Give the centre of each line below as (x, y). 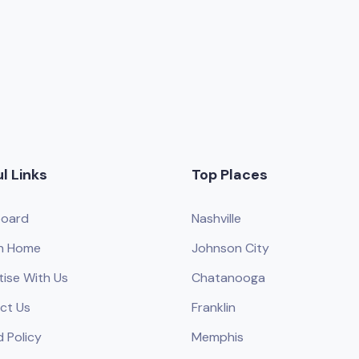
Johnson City (230, 248)
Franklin (214, 307)
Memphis (218, 337)
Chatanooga (228, 278)
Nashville (216, 218)
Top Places (230, 175)
